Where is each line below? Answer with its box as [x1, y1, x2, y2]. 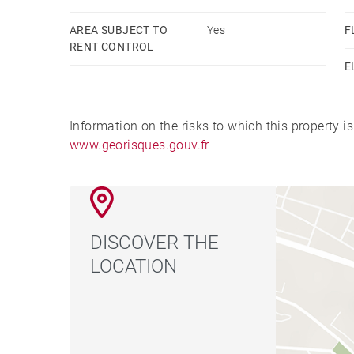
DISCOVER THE [90, 231, 220, 254]
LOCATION [90, 254, 178, 277]
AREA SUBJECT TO [70, 23, 168, 36]
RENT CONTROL [70, 40, 154, 53]
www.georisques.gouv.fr [70, 137, 209, 153]
